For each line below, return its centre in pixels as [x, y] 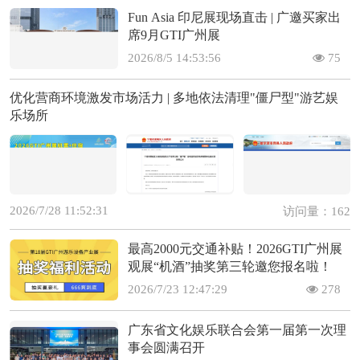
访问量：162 [317, 212]
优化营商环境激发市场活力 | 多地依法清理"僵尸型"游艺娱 [174, 98]
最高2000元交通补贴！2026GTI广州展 [235, 249]
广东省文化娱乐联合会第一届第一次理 [237, 330]
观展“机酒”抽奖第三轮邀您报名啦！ [230, 267]
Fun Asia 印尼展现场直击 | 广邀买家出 [235, 18]
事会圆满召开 [167, 348]
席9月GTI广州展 [174, 35]
